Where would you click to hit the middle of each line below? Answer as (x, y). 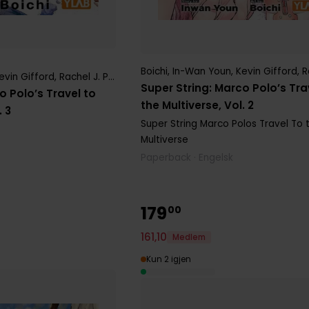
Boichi (154, 71)
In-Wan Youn (202, 71)
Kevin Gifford (267, 71)
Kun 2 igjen (169, 260)
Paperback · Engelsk (187, 157)
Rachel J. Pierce (84, 77)
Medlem (189, 237)
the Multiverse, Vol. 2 (198, 105)
